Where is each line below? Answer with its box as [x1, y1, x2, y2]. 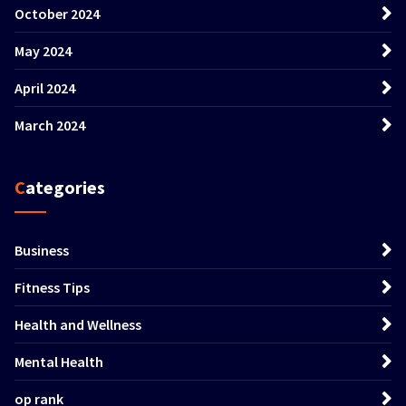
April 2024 [14, 78, 75, 97]
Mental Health [14, 352, 103, 371]
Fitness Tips [14, 277, 90, 296]
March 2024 [14, 115, 85, 134]
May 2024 [14, 41, 72, 60]
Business [14, 240, 69, 259]
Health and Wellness [14, 314, 141, 333]
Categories [25, 175, 105, 198]
